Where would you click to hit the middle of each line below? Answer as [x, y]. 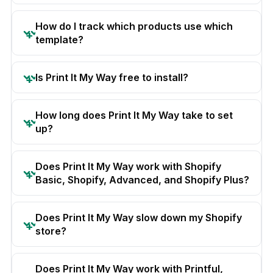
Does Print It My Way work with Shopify [128, 166]
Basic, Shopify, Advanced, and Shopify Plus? [142, 179]
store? [51, 231]
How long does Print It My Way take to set [134, 115]
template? [59, 39]
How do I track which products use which [134, 26]
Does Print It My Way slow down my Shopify [139, 217]
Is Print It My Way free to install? [112, 77]
